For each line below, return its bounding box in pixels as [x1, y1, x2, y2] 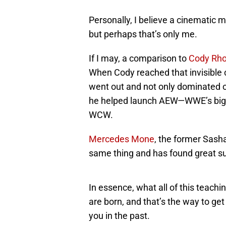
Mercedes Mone [89, 134, 154, 145]
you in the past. [89, 210, 150, 221]
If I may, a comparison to [89, 53, 189, 64]
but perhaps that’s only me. [89, 29, 197, 40]
